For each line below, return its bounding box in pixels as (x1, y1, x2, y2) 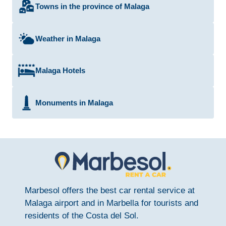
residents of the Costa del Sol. (24, 211, 139, 221)
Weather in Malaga (35, 34, 101, 43)
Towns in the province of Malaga (35, 2, 150, 11)
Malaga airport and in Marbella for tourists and (24, 198, 198, 208)
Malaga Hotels (35, 66, 86, 75)
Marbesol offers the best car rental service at (24, 186, 195, 196)
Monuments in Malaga (35, 98, 114, 107)
